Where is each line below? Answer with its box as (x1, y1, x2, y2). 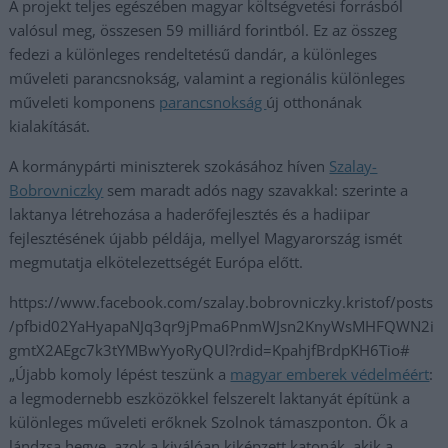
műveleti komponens (9, 92, 160, 112)
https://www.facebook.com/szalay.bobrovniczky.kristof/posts (9, 292, 434, 312)
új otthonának (266, 92, 363, 112)
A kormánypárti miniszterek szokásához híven (9, 156, 330, 176)
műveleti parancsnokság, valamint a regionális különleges (9, 68, 406, 88)
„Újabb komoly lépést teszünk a (9, 364, 231, 384)
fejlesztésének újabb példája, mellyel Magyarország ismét (9, 228, 403, 248)
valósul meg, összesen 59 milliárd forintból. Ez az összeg (9, 20, 398, 40)
